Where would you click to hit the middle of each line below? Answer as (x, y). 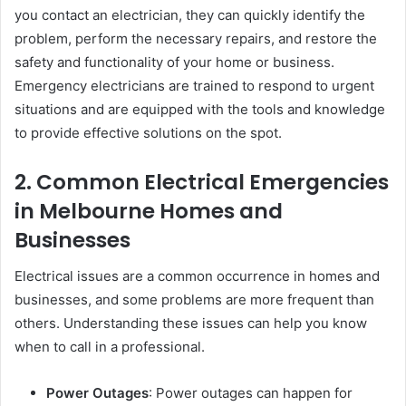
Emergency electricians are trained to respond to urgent (194, 85)
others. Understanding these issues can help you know (191, 324)
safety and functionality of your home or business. (174, 62)
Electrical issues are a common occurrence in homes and (197, 276)
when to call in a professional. (110, 347)
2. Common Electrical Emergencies (202, 182)
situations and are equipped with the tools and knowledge (200, 109)
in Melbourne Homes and (149, 211)
